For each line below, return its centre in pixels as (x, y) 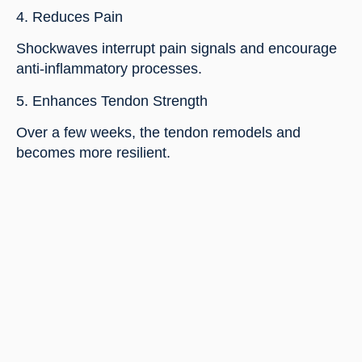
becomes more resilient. (93, 153)
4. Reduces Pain (69, 17)
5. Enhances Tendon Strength (112, 101)
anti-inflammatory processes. (109, 69)
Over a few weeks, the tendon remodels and (158, 133)
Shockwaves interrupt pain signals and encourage (177, 49)
